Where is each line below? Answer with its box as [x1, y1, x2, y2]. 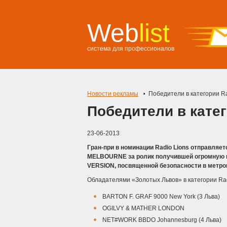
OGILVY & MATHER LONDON [102, 205, 184, 212]
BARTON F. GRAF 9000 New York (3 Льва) [102, 193, 220, 200]
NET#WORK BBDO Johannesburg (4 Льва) [102, 216, 221, 223]
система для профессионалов [87, 45, 174, 52]
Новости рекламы [87, 90, 138, 97]
